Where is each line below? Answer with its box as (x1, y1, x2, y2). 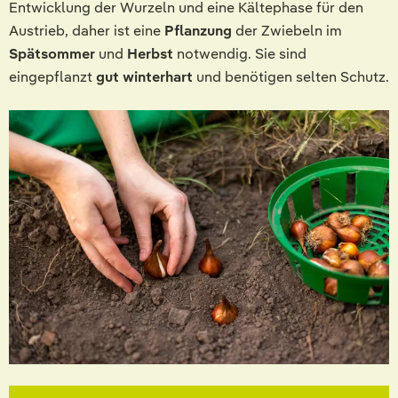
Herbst (127, 44, 177, 64)
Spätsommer (9, 44, 99, 64)
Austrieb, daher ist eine (9, 21, 164, 41)
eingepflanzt (9, 68, 96, 87)
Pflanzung (164, 21, 235, 41)
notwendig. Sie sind (177, 44, 306, 64)
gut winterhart (96, 68, 196, 87)
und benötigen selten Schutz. (196, 68, 389, 87)
